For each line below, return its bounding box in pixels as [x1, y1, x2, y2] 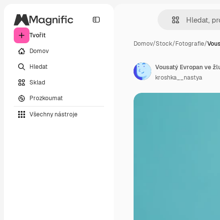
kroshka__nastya [155, 74, 202, 82]
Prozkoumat [29, 94, 63, 102]
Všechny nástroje [29, 110, 78, 118]
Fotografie [175, 40, 204, 48]
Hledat [29, 62, 48, 71]
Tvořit [29, 31, 46, 39]
